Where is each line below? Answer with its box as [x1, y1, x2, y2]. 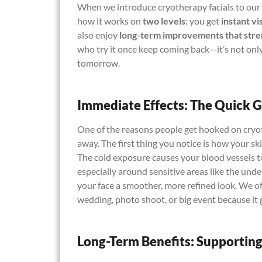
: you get [185, 15, 221, 26]
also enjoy [77, 29, 119, 40]
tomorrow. [77, 57, 120, 68]
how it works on [77, 15, 143, 26]
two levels [143, 15, 185, 26]
